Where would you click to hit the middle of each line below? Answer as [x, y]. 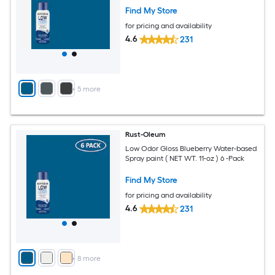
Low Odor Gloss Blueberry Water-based [191, 148]
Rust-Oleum [146, 134]
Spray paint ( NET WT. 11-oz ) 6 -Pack [185, 158]
